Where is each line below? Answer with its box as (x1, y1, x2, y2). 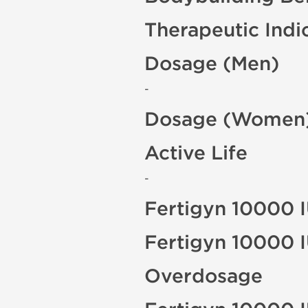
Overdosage (144, 265, 263, 288)
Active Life (144, 142, 247, 165)
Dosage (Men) (144, 52, 279, 76)
